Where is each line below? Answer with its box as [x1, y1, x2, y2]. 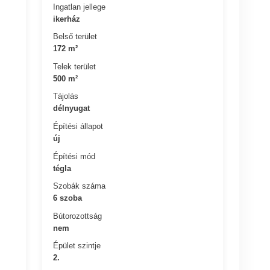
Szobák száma [53, 181, 106, 190]
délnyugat [53, 104, 90, 113]
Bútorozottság [53, 211, 102, 221]
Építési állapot [53, 121, 104, 131]
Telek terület [53, 61, 96, 71]
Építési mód [53, 151, 96, 161]
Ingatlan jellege [53, 2, 106, 11]
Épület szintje [53, 240, 101, 250]
